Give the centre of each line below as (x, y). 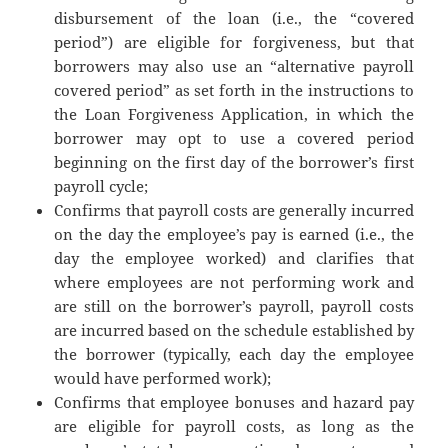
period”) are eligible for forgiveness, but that (234, 42)
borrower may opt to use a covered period (234, 138)
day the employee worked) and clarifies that (234, 258)
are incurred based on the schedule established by (234, 330)
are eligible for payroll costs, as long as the (234, 426)
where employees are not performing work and (234, 282)
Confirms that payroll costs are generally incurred (234, 210)
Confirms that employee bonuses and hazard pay (234, 402)
